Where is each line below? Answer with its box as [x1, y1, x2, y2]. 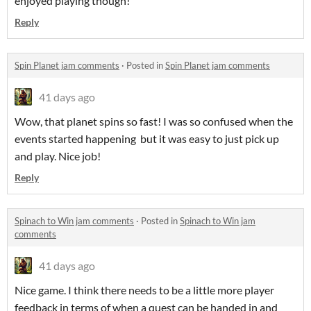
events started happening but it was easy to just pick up [15, 132, 279, 146]
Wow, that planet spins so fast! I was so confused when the [15, 115, 293, 128]
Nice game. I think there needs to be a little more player [15, 283, 274, 297]
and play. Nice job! [15, 149, 101, 163]
